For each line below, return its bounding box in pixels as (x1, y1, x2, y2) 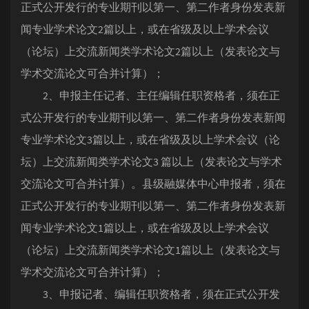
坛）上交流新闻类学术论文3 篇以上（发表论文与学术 (21, 154, 282, 168)
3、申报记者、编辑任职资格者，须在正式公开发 (21, 287, 280, 301)
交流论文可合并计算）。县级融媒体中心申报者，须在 (21, 177, 286, 190)
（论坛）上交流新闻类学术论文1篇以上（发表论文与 (21, 243, 280, 257)
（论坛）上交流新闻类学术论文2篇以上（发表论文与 (21, 44, 280, 58)
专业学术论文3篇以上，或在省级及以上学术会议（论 (21, 132, 280, 146)
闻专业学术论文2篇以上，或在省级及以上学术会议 (21, 22, 269, 36)
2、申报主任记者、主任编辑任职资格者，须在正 (21, 88, 280, 102)
